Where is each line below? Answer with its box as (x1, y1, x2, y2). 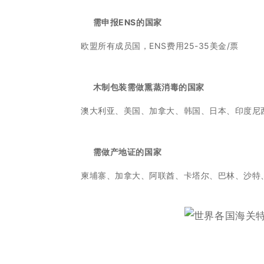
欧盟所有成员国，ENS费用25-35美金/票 (81, 41, 239, 51)
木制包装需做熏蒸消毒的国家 (93, 82, 204, 93)
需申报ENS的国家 (93, 17, 162, 28)
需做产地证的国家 (93, 147, 162, 157)
